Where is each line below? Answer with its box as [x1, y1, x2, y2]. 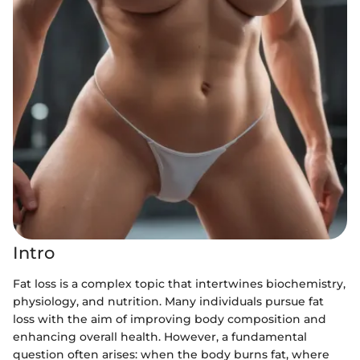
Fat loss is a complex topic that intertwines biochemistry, [13, 276, 346, 291]
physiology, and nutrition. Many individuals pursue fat [13, 293, 324, 309]
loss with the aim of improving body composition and [13, 311, 326, 326]
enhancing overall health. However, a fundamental [13, 329, 307, 344]
